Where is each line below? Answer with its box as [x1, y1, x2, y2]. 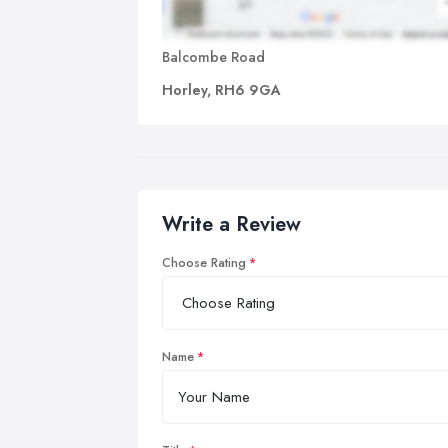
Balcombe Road [162, 46, 265, 67]
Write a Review [162, 209, 301, 239]
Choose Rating [162, 253, 246, 272]
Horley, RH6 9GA [162, 79, 281, 100]
